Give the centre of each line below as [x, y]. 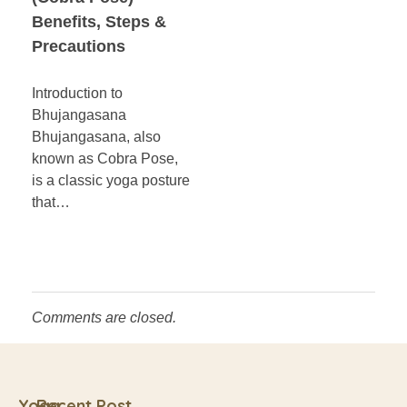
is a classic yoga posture [111, 180]
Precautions [79, 47]
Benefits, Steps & [99, 22]
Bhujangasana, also [96, 136]
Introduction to [77, 93]
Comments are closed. [104, 317]
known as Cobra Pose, [105, 158]
